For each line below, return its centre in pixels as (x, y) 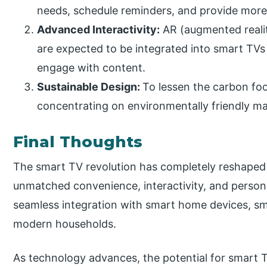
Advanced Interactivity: (99, 30)
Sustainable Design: (90, 87)
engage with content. (91, 68)
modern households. (65, 224)
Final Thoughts (78, 142)
